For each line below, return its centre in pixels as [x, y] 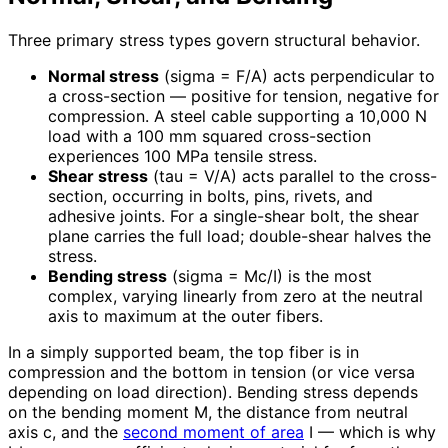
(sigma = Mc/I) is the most [269, 276]
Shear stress [98, 176]
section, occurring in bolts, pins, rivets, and [210, 196]
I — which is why [370, 432]
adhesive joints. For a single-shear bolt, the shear [233, 216]
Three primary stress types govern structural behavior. [214, 40]
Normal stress [103, 76]
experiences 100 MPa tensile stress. [182, 156]
